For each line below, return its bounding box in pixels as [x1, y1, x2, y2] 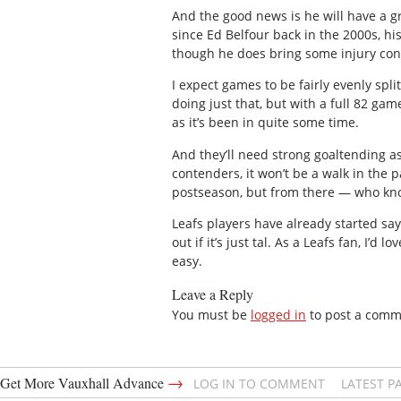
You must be [172, 305, 251, 323]
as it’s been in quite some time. [172, 114, 359, 132]
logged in [251, 305, 306, 323]
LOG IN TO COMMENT [193, 375, 325, 392]
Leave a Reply [172, 284, 253, 303]
